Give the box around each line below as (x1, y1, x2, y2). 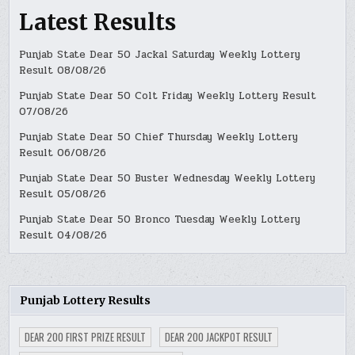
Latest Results (19, 8, 177, 37)
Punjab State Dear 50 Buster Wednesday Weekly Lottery (19, 170, 316, 187)
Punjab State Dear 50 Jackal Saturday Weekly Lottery (19, 47, 301, 63)
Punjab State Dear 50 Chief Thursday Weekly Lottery (19, 129, 299, 146)
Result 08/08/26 (19, 63, 107, 79)
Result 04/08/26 (19, 227, 108, 244)
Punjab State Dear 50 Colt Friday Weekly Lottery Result (19, 88, 317, 105)
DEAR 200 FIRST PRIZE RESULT (25, 329, 147, 345)
